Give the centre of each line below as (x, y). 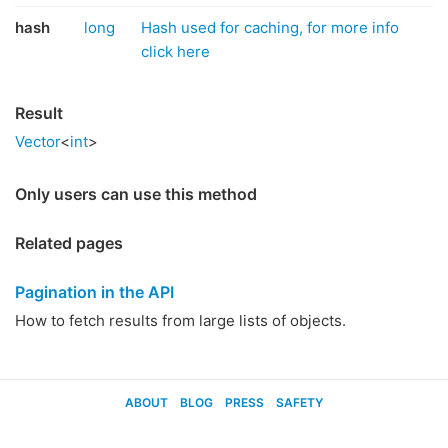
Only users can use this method (136, 194)
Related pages (69, 243)
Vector (37, 141)
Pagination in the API (94, 292)
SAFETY (299, 402)
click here (175, 51)
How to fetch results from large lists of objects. (180, 320)
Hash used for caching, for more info (270, 27)
